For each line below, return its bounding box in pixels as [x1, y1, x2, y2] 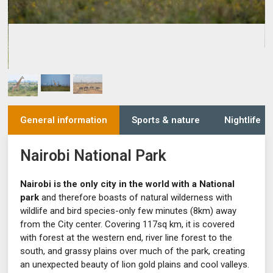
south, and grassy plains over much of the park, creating [20, 245, 246, 257]
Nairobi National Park [20, 146, 167, 165]
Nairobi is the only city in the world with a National [20, 178, 235, 190]
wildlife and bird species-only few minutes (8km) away [20, 205, 237, 216]
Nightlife [224, 114, 261, 126]
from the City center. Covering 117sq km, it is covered [20, 218, 235, 230]
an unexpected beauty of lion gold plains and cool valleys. [20, 258, 250, 270]
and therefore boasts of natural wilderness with [39, 191, 233, 203]
